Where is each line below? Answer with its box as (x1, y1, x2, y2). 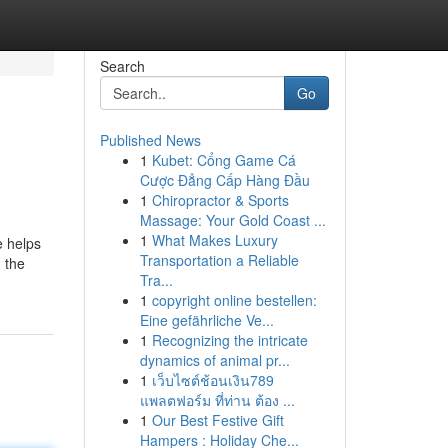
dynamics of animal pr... (139, 350, 290, 370)
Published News (99, 130, 201, 150)
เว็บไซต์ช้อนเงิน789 (151, 370, 274, 390)
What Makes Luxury (151, 230, 278, 250)
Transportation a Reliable (139, 250, 299, 270)
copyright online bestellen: (151, 290, 317, 310)
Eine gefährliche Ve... (139, 310, 274, 330)
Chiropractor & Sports (151, 190, 289, 210)
